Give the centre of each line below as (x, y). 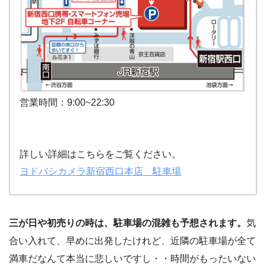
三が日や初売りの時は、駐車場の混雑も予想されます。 (128, 223)
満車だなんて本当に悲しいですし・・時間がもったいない (132, 258)
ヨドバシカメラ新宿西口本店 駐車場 (100, 171)
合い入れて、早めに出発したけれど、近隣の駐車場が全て (132, 240)
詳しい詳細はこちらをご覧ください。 (100, 154)
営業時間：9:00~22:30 (67, 102)
